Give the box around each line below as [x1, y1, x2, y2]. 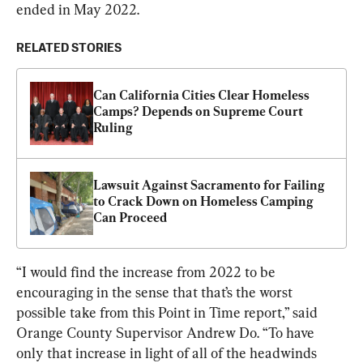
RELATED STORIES [16, 41, 122, 54]
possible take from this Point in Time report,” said [16, 303, 321, 321]
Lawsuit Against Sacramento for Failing [93, 177, 325, 193]
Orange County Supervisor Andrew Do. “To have [16, 323, 318, 341]
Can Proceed [93, 209, 167, 225]
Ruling [93, 119, 133, 135]
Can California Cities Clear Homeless [93, 87, 310, 103]
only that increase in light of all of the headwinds [16, 344, 320, 361]
